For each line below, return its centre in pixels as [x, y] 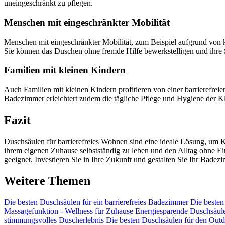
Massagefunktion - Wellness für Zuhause [69, 211]
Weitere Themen [47, 181]
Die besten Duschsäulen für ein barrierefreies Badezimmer [97, 202]
